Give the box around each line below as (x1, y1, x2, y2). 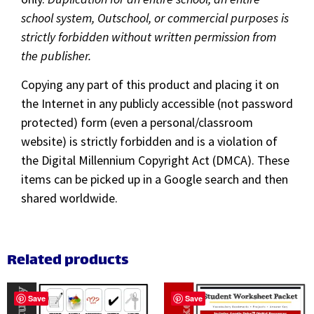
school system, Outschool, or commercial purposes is (21, 9, 289, 26)
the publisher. (21, 47, 91, 64)
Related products (7, 247, 128, 274)
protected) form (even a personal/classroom (21, 114, 253, 131)
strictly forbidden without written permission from (21, 28, 276, 45)
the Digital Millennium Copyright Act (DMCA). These (21, 152, 289, 169)
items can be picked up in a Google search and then (21, 171, 288, 188)
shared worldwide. (21, 190, 118, 207)
